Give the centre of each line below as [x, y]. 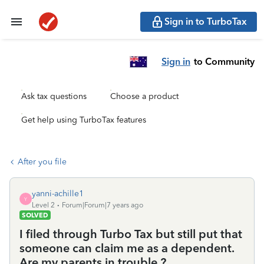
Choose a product [144, 96]
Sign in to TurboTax [206, 22]
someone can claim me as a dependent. [127, 248]
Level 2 [43, 205]
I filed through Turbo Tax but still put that [131, 234]
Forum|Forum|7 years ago [103, 205]
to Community [224, 61]
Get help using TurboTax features [84, 120]
